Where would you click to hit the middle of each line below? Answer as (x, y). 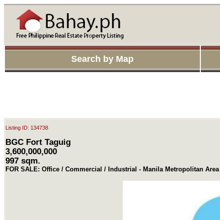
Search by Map (102, 59)
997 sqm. (23, 160)
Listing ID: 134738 (27, 128)
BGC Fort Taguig (38, 142)
